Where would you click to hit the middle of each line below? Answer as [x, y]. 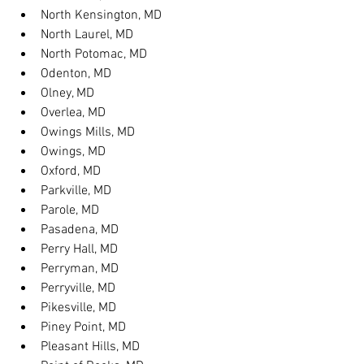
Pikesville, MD [78, 308]
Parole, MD [70, 210]
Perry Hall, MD [79, 249]
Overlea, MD [73, 113]
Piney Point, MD [83, 327]
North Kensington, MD [101, 15]
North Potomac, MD [94, 54]
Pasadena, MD [80, 230]
